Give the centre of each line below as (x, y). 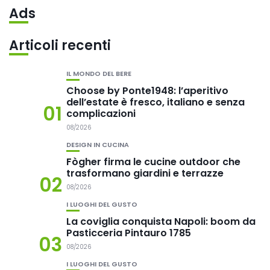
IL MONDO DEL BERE (99, 74)
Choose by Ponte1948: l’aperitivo (147, 91)
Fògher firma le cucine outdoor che (153, 162)
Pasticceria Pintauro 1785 (129, 233)
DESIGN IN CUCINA (98, 145)
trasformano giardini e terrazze (145, 173)
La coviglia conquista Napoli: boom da (161, 221)
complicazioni (101, 114)
